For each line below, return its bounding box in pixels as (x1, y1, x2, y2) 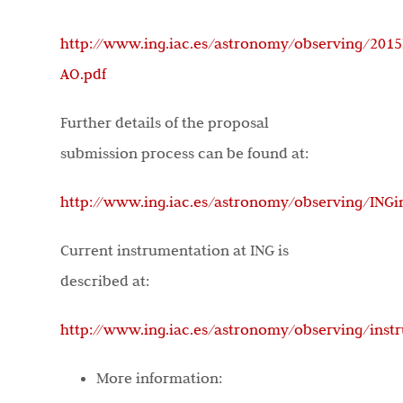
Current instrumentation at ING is (59, 241, 289, 260)
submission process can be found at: (59, 144, 309, 163)
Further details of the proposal (59, 113, 269, 132)
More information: (95, 369, 222, 388)
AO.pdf (59, 65, 106, 84)
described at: (59, 272, 149, 291)
